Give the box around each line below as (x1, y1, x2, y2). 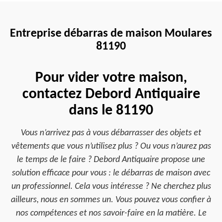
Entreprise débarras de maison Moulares (10, 28, 212, 40)
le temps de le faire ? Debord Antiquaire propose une (17, 155, 205, 165)
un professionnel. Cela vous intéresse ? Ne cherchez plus (11, 182, 211, 191)
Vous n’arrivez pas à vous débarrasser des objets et (21, 128, 201, 138)
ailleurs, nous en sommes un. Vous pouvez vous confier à (11, 195, 211, 205)
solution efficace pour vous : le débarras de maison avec (12, 168, 210, 178)
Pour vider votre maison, (35, 70, 187, 86)
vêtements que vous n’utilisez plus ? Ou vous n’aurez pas (11, 142, 211, 151)
